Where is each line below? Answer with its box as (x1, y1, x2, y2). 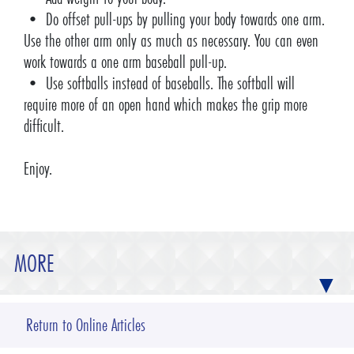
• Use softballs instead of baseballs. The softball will (23, 73, 295, 95)
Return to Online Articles (25, 314, 145, 337)
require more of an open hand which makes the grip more (23, 94, 307, 116)
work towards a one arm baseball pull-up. (23, 51, 227, 73)
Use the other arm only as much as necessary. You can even (23, 30, 318, 52)
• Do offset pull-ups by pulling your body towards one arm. (23, 9, 325, 31)
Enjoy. (23, 158, 52, 180)
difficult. (23, 115, 64, 137)
